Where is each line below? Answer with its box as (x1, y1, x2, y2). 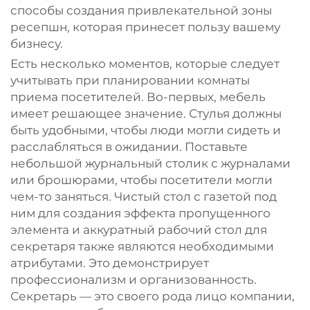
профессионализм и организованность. (10, 273, 257, 286)
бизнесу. (10, 37, 63, 51)
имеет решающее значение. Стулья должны (10, 107, 282, 120)
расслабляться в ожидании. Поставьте (10, 140, 248, 154)
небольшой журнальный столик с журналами (10, 156, 291, 170)
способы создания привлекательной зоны (10, 3, 272, 17)
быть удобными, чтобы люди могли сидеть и (10, 123, 281, 137)
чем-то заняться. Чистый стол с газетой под (10, 190, 277, 203)
